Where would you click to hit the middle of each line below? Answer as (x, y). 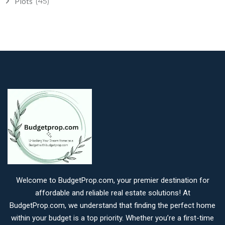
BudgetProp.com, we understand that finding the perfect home (113, 205)
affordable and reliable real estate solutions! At (113, 193)
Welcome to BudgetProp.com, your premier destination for (113, 180)
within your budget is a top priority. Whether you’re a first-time (113, 218)
